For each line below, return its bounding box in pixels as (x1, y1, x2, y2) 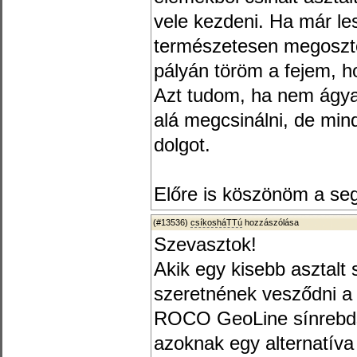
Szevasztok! (154, 234, 257, 255)
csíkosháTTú (190, 218, 242, 227)
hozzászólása (242, 218, 299, 227)
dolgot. (154, 135, 210, 155)
